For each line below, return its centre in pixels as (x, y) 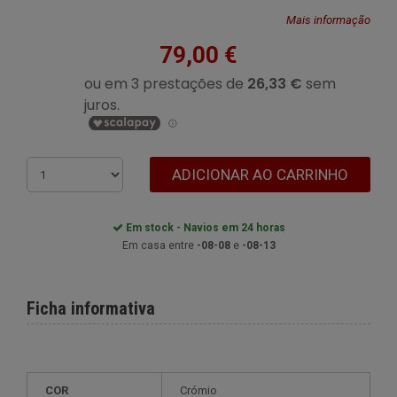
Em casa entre (159, 245)
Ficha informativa (91, 308)
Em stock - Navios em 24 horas (204, 228)
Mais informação (328, 20)
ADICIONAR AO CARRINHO (261, 175)
